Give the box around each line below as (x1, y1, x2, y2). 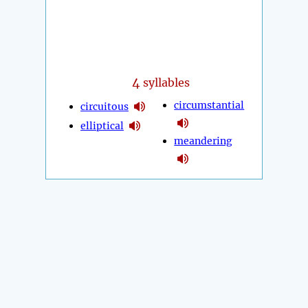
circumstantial (174, 99, 245, 112)
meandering (174, 135, 233, 148)
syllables (140, 76, 190, 90)
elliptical (80, 119, 124, 132)
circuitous (80, 100, 129, 113)
